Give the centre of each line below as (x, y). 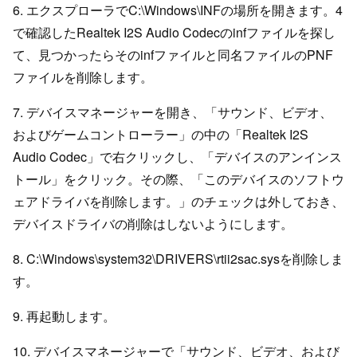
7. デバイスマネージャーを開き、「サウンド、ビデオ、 (173, 112)
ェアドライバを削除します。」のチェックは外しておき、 (178, 201)
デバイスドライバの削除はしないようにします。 (153, 223)
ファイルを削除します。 (83, 76)
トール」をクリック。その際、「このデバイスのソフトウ (178, 178)
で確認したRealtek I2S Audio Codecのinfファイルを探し (174, 32)
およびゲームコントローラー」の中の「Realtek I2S (161, 134)
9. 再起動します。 (64, 316)
